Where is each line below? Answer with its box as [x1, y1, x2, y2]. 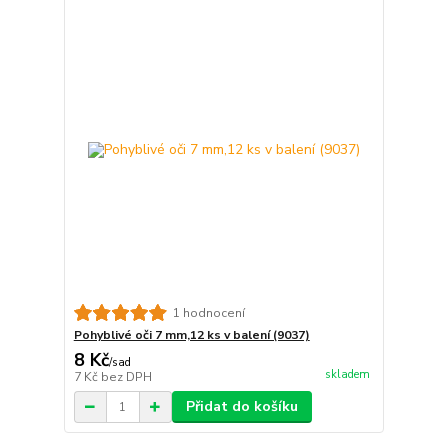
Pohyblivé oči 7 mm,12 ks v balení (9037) [73, 327, 310, 344]
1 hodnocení [172, 304, 245, 321]
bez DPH [100, 369, 152, 386]
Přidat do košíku [185, 397, 298, 417]
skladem [324, 367, 370, 383]
